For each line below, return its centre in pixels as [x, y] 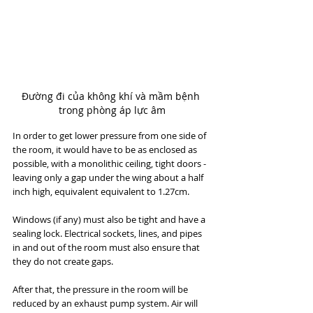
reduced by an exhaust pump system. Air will [106, 304]
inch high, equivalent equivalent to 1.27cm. [101, 192]
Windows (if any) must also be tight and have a [110, 220]
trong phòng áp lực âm [112, 110]
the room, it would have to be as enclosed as [106, 150]
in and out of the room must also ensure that [107, 248]
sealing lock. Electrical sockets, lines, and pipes [108, 234]
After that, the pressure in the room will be [101, 290]
